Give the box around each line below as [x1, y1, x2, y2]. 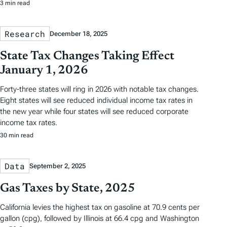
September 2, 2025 [29, 162, 86, 170]
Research [5, 28, 45, 39]
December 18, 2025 [50, 29, 107, 37]
